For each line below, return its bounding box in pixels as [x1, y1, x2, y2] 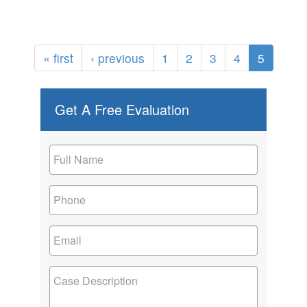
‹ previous [90, 49, 145, 66]
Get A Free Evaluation [55, 99, 189, 119]
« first [42, 49, 73, 66]
